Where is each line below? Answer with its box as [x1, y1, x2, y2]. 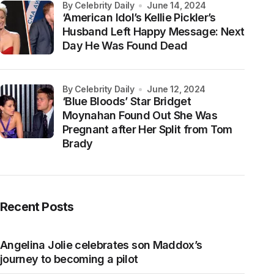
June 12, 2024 [147, 84, 206, 94]
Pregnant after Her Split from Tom [62, 123, 232, 136]
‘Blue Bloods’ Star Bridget [62, 95, 191, 108]
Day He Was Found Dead [62, 39, 188, 52]
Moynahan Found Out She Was [62, 109, 218, 122]
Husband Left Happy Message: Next [62, 25, 245, 38]
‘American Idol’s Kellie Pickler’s [62, 11, 216, 24]
